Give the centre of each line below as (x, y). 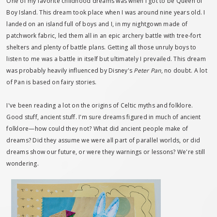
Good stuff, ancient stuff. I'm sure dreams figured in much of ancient (104, 117)
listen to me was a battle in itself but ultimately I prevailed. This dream (106, 59)
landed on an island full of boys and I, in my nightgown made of (97, 24)
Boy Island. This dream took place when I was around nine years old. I (106, 12)
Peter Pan (147, 70)
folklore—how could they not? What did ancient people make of (97, 129)
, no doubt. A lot (184, 70)
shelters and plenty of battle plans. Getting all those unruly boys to (101, 47)
